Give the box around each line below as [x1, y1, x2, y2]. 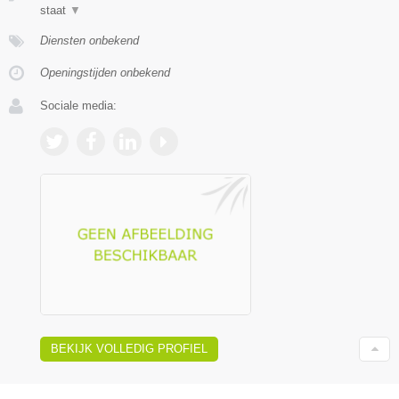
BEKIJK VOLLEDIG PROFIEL [51, 341, 208, 355]
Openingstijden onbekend [40, 66, 170, 80]
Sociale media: [40, 99, 117, 113]
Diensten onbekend [40, 34, 139, 48]
